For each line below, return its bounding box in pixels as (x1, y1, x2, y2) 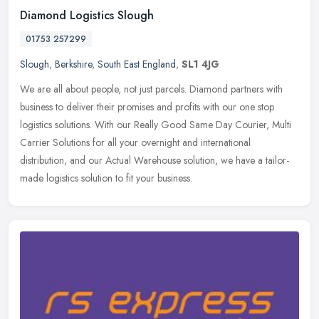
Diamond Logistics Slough (20, 7, 154, 24)
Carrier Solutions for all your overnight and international (20, 135, 251, 150)
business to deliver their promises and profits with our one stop (20, 100, 274, 115)
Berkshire (55, 57, 92, 72)
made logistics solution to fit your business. (20, 171, 192, 186)
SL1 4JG (182, 57, 219, 72)
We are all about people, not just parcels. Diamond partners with (20, 82, 283, 97)
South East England (98, 57, 176, 72)
